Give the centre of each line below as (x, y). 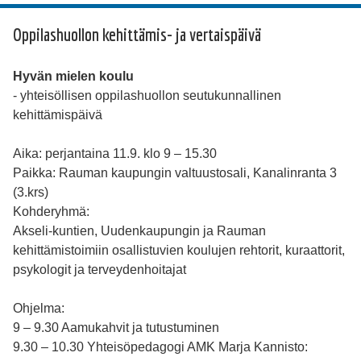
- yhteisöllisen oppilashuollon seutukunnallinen (147, 96)
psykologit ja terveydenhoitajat (100, 270)
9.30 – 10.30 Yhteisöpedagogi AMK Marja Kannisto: (160, 347)
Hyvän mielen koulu (73, 77)
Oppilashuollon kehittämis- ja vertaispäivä (137, 35)
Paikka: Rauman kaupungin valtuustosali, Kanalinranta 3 (175, 173)
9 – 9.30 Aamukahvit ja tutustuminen (116, 328)
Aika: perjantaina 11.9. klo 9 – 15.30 (115, 154)
